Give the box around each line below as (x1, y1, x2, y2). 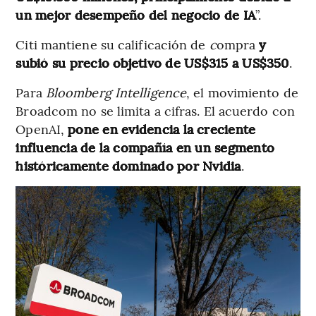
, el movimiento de (186, 83, 298, 102)
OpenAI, (16, 120, 68, 138)
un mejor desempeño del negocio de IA (16, 6, 256, 24)
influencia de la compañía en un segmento (16, 138, 274, 157)
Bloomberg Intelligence (45, 83, 187, 102)
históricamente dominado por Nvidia (16, 157, 241, 175)
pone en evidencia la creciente (68, 120, 256, 138)
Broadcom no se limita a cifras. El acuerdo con (16, 102, 295, 120)
